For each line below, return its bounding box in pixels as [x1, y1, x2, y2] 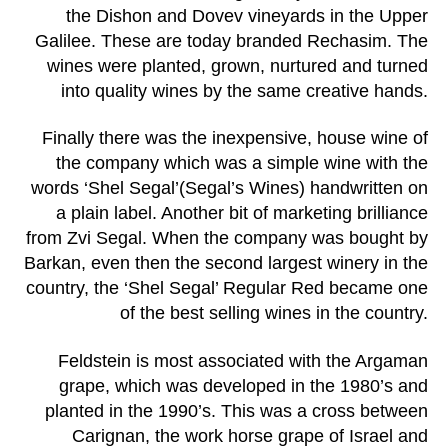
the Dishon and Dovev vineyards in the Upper [66, 5, 428, 26]
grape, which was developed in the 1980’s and [59, 375, 428, 396]
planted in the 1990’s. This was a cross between [45, 400, 428, 421]
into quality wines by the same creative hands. [61, 80, 428, 101]
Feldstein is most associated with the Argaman [58, 350, 428, 371]
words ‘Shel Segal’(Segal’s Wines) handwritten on [31, 178, 428, 199]
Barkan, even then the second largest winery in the [24, 253, 428, 274]
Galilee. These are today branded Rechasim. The [35, 30, 428, 51]
